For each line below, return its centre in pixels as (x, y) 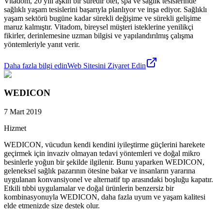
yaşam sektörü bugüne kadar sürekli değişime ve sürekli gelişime (102, 18)
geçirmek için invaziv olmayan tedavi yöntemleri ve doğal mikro (102, 153)
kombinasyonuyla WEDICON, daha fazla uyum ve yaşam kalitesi (105, 197)
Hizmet (15, 128)
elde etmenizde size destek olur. (52, 205)
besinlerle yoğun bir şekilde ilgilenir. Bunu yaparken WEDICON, (104, 162)
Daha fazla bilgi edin (36, 65)
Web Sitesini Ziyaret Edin (107, 65)
